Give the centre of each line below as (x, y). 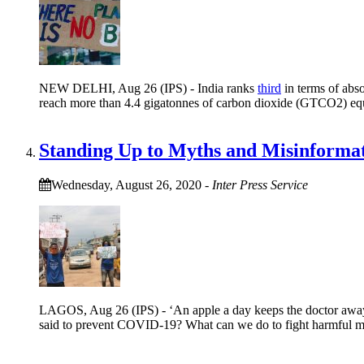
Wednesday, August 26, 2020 (126, 184)
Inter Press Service (260, 184)
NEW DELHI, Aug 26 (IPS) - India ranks (148, 88)
